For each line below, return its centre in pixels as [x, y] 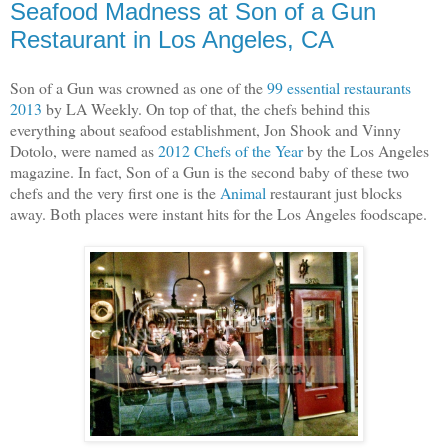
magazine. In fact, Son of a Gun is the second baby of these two [209, 171]
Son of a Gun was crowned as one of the [138, 87]
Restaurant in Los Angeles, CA [172, 39]
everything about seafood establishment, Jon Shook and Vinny [205, 129]
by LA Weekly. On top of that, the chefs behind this [206, 108]
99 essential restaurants [339, 87]
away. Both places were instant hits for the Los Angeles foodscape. [218, 213]
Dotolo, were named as [84, 150]
